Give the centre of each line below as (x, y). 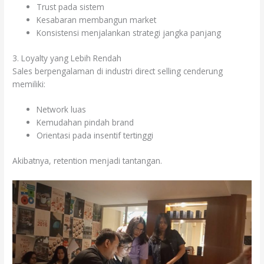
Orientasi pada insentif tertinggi (95, 136)
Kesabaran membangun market (97, 19)
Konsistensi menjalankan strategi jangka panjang (129, 32)
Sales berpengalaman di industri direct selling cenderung (118, 71)
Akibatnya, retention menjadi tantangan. (88, 160)
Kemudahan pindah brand (85, 123)
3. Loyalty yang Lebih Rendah (67, 58)
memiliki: (29, 84)
